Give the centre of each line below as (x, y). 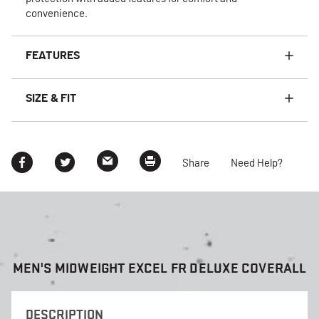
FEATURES (53, 55)
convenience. (57, 14)
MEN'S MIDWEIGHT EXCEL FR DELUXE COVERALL (159, 268)
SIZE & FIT (51, 98)
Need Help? (257, 164)
